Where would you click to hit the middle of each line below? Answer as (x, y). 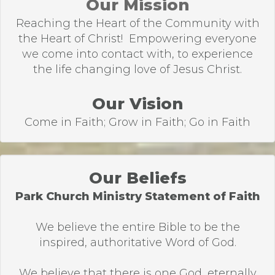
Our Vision (137, 104)
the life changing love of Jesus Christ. (137, 69)
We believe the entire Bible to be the (137, 227)
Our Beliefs (137, 178)
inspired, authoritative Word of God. (137, 242)
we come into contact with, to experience (137, 54)
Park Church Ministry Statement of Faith (137, 196)
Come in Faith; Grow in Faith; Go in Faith (137, 122)
